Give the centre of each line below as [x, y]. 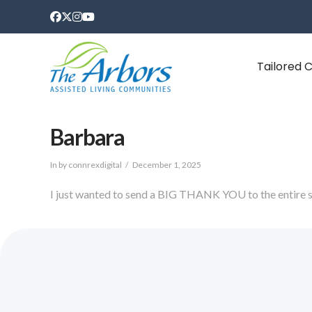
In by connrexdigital [86, 165]
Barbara [88, 137]
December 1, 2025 [166, 165]
